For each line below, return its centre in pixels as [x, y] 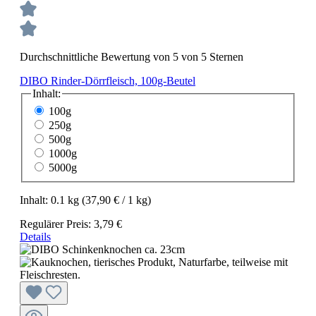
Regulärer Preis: [57, 224]
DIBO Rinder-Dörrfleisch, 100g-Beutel [108, 80]
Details [35, 237]
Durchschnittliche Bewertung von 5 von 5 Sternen [132, 56]
